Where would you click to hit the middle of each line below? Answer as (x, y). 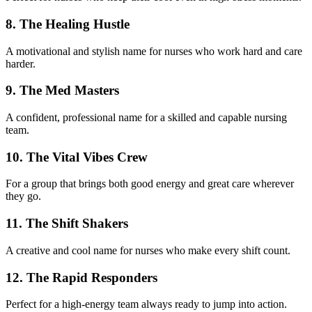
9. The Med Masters (62, 91)
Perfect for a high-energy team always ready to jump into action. (146, 304)
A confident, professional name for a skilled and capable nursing (146, 118)
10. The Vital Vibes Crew (77, 157)
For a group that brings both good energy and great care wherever (150, 184)
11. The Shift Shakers (67, 224)
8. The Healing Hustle (68, 24)
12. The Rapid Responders (81, 277)
